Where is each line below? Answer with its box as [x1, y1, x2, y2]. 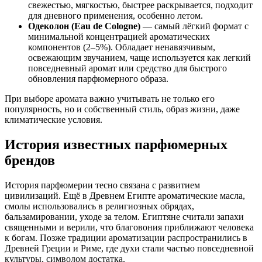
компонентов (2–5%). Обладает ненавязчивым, [28, 42, 215, 52]
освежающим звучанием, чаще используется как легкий [28, 52, 251, 63]
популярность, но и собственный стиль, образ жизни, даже [5, 104, 240, 114]
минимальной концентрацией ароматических [28, 31, 210, 42]
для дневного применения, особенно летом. [28, 10, 203, 20]
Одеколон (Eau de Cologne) [28, 20, 140, 31]
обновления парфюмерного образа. [28, 73, 168, 84]
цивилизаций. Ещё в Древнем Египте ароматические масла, [5, 190, 245, 201]
